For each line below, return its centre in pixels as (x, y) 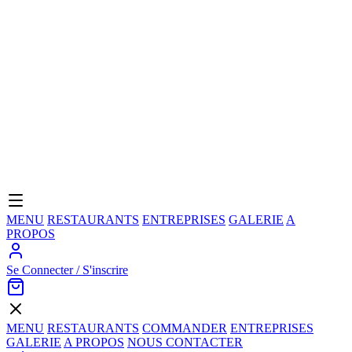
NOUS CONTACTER (185, 343)
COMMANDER (185, 328)
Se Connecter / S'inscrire (67, 270)
